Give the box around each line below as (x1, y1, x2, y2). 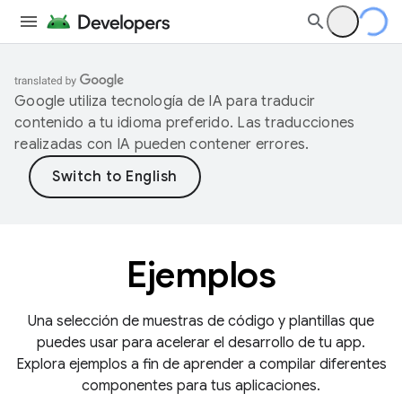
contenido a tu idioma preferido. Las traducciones (14, 114, 355, 132)
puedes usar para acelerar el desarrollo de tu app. (37, 334, 365, 352)
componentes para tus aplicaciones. (82, 377, 320, 395)
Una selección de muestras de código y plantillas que (28, 312, 374, 330)
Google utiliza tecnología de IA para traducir (14, 92, 316, 110)
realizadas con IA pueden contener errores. (14, 135, 310, 153)
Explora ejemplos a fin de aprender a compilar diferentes (15, 355, 387, 373)
